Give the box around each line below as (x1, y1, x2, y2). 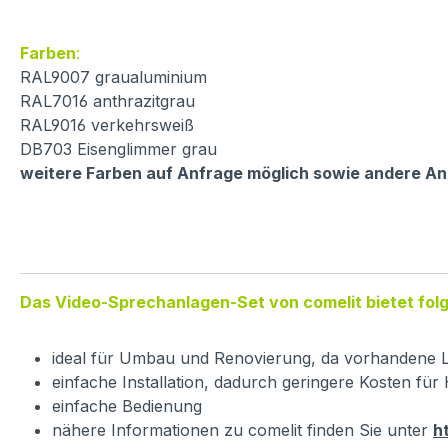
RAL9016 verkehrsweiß (20, 115, 194, 136)
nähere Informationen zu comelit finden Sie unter (52, 420, 433, 441)
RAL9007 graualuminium (20, 67, 207, 88)
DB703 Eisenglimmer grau (20, 139, 217, 160)
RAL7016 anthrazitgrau (20, 91, 195, 112)
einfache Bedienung (52, 396, 202, 417)
